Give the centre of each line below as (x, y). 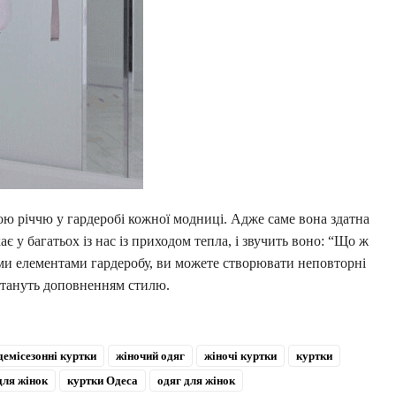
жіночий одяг (150, 356)
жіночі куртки (240, 356)
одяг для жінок (196, 381)
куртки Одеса (102, 381)
